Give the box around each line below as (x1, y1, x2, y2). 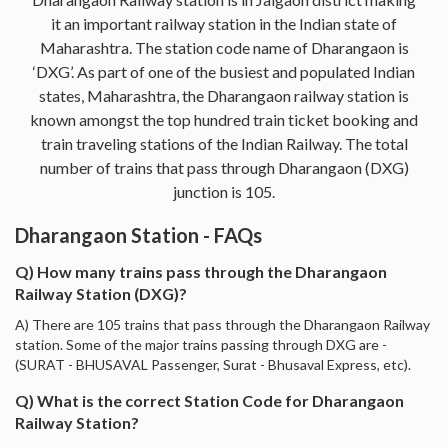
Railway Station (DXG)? (15, 283, 187, 303)
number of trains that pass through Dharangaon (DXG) (39, 157, 409, 177)
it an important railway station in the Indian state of (51, 13, 397, 33)
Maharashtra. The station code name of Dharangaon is (39, 37, 409, 57)
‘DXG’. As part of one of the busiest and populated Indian (33, 61, 415, 81)
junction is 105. (173, 181, 275, 201)
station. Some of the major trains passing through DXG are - (15, 335, 387, 353)
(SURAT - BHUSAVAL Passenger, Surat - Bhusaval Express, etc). (15, 355, 411, 373)
